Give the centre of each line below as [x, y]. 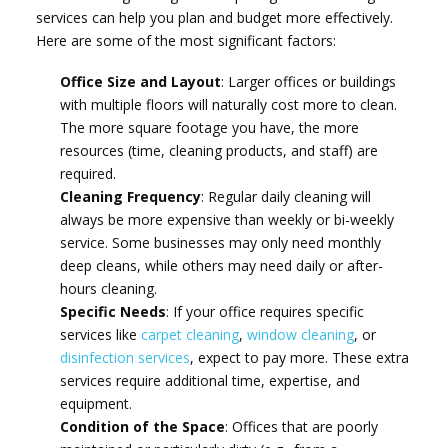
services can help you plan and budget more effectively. [215, 17]
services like [100, 334]
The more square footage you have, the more [209, 127]
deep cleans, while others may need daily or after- [221, 265]
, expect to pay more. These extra [299, 357]
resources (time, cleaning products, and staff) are [218, 150]
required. [87, 173]
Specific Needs [112, 311]
